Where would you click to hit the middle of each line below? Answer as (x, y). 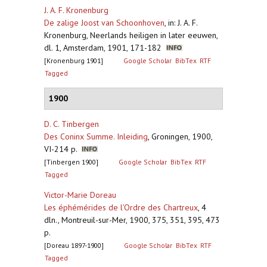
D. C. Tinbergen (72, 124)
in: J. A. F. (183, 23)
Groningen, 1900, (182, 136)
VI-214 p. (63, 149)
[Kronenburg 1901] (74, 60)
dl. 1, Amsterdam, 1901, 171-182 (105, 48)
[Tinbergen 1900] (71, 162)
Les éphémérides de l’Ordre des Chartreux (121, 207)
